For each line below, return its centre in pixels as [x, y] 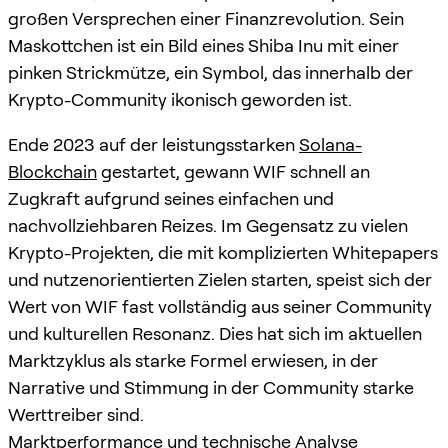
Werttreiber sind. [76, 414]
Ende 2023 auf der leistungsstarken [153, 144]
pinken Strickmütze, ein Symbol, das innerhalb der [210, 72]
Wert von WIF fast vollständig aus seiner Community [220, 306]
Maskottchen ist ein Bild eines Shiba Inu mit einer [203, 45]
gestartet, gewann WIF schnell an [233, 171]
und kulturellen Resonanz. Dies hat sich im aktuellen [215, 333]
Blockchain [52, 171]
